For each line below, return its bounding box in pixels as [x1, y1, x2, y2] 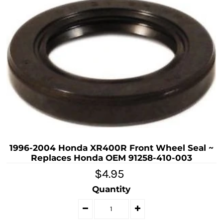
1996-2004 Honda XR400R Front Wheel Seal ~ [9, 142, 214, 153]
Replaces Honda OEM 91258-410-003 [30, 152, 192, 163]
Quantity [92, 184, 131, 194]
